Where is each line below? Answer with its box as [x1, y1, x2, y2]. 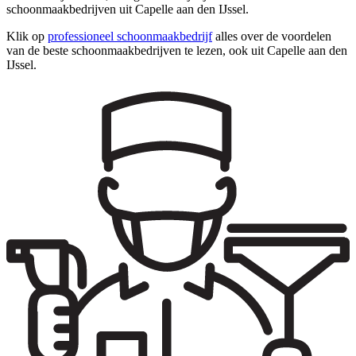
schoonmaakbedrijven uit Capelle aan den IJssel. [6, 2, 249, 17]
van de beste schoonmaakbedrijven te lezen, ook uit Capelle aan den [6, 44, 347, 58]
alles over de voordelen [212, 29, 331, 44]
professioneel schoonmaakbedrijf [48, 29, 212, 44]
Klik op [6, 29, 48, 44]
